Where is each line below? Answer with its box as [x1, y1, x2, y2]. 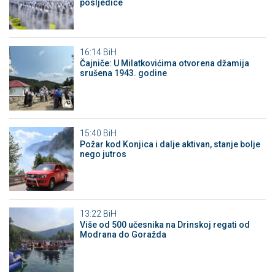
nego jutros [79, 149, 126, 159]
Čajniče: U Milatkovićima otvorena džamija [79, 58, 249, 69]
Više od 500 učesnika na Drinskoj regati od [79, 220, 250, 230]
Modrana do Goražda [79, 230, 166, 240]
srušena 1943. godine [79, 68, 167, 79]
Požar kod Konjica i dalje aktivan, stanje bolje [79, 139, 260, 149]
